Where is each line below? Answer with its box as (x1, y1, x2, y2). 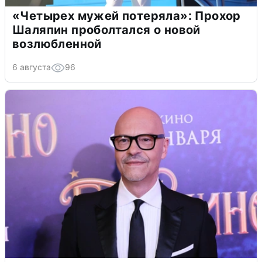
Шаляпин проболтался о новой (12, 22, 201, 37)
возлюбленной (12, 36, 102, 51)
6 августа (12, 61, 51, 72)
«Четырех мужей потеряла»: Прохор (12, 8, 241, 23)
